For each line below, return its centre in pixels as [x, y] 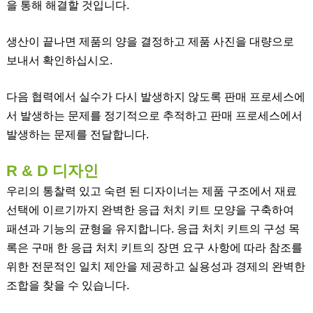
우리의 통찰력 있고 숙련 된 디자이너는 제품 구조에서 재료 [151, 191]
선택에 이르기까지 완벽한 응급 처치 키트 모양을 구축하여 [150, 210]
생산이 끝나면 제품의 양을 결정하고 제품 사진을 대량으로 [150, 41]
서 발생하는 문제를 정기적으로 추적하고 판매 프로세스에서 [154, 115]
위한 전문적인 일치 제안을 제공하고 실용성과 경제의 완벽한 [155, 266]
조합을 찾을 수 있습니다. [67, 285]
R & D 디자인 [52, 170]
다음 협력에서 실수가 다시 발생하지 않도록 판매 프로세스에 [155, 96]
